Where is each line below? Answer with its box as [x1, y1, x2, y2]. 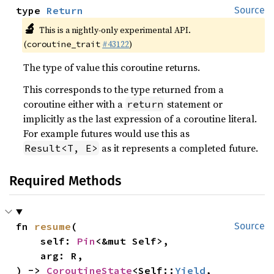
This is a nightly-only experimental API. [39, 24, 191, 36]
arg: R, [16, 250, 41, 262]
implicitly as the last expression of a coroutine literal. [23, 112, 257, 125]
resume [34, 220, 72, 232]
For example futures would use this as [23, 127, 190, 140]
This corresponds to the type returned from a [23, 83, 224, 96]
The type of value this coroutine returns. [23, 61, 201, 74]
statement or [165, 97, 223, 111]
